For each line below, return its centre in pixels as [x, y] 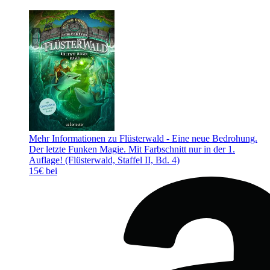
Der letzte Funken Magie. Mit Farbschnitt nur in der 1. [132, 149]
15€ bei [43, 171]
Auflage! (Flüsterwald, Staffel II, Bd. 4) [104, 160]
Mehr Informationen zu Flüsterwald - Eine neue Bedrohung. [143, 139]
